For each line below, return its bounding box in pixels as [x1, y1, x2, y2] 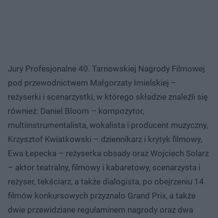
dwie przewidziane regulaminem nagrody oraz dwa [8, 204, 193, 215]
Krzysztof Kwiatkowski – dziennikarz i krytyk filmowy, [8, 134, 202, 144]
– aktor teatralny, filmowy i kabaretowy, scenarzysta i [8, 162, 200, 172]
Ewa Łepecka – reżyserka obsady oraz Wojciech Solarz [8, 148, 209, 158]
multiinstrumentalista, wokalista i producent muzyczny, [8, 120, 208, 130]
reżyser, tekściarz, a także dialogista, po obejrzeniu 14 [8, 176, 204, 186]
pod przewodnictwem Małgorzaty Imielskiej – [8, 77, 176, 88]
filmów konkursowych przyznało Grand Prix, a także [8, 190, 196, 200]
